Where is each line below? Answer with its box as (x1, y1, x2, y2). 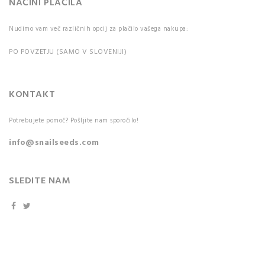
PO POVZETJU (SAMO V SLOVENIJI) (9, 46, 127, 58)
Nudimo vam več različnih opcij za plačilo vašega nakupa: (9, 23, 188, 34)
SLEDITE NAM (9, 173, 71, 189)
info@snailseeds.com (9, 135, 99, 150)
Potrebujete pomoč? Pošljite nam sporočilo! (9, 115, 138, 126)
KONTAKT (9, 86, 56, 102)
